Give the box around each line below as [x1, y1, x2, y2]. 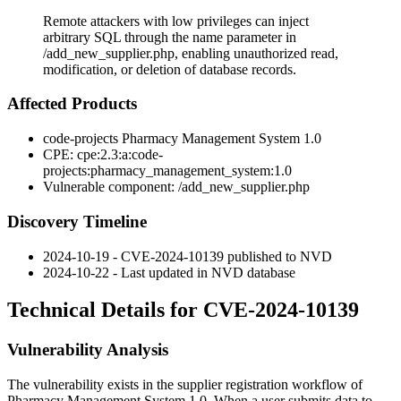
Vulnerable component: [43, 179, 178, 195]
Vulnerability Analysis [7, 340, 168, 360]
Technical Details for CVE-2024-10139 [7, 298, 359, 322]
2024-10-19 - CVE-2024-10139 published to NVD [43, 248, 332, 264]
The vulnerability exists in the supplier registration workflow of [7, 377, 363, 393]
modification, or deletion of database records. [43, 61, 296, 77]
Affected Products [7, 94, 137, 114]
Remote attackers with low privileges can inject [43, 13, 309, 29]
